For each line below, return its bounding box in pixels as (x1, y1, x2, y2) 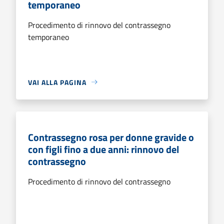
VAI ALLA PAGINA (28, 76, 86, 87)
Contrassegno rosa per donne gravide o (28, 129, 194, 145)
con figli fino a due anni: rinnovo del (28, 141, 179, 157)
